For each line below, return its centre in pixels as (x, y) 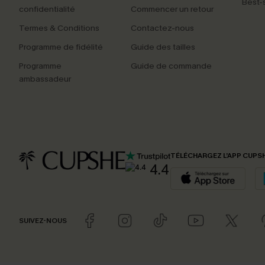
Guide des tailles (163, 47)
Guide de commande (171, 66)
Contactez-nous (162, 28)
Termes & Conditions (59, 28)
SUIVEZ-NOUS (43, 220)
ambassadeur (45, 79)
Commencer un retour (172, 9)
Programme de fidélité (61, 47)
